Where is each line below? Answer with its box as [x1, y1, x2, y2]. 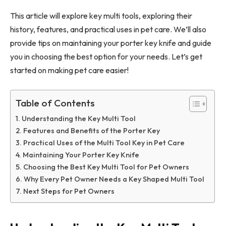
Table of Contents [16, 96, 95, 109]
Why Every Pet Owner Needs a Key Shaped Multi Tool [23, 174, 204, 184]
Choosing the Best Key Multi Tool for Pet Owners [23, 162, 189, 172]
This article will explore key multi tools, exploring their [10, 11, 192, 21]
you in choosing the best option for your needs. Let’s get [10, 51, 202, 62]
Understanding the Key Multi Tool [21, 114, 136, 123]
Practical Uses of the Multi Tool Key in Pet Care [23, 138, 185, 147]
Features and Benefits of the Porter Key [23, 126, 160, 135]
